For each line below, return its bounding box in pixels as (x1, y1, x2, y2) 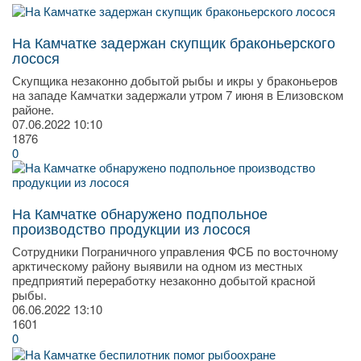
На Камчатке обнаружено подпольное (12, 202, 268, 224)
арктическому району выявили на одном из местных (12, 257, 303, 275)
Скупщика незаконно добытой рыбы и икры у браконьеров (12, 72, 338, 89)
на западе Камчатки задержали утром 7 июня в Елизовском (12, 86, 343, 104)
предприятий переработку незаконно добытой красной (12, 272, 315, 289)
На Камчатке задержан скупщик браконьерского (12, 31, 335, 53)
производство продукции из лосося (12, 218, 251, 239)
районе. (12, 101, 54, 118)
